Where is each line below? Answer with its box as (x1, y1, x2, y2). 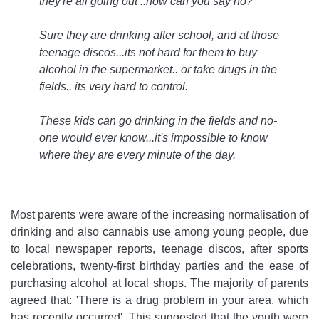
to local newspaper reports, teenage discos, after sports (11, 243, 308, 256)
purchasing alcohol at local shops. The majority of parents (11, 277, 308, 290)
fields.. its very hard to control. (39, 80, 188, 93)
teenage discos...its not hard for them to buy (39, 46, 257, 59)
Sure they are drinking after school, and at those (39, 29, 279, 42)
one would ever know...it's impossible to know (39, 132, 268, 145)
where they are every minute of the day (39, 149, 233, 162)
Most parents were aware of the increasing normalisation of (11, 209, 308, 221)
